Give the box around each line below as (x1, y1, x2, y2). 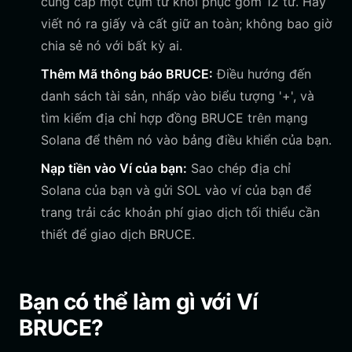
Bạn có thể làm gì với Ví (19, 288, 258, 315)
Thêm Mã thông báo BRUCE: (41, 66, 213, 82)
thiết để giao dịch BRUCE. (41, 226, 195, 242)
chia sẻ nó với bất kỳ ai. (41, 38, 182, 53)
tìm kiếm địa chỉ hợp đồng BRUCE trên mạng (41, 110, 308, 126)
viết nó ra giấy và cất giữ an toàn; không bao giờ (41, 16, 332, 31)
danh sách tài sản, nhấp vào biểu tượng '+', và (41, 88, 314, 104)
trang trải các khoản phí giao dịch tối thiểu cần (41, 204, 320, 220)
